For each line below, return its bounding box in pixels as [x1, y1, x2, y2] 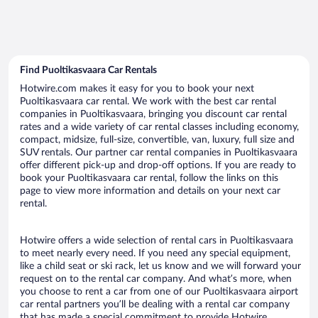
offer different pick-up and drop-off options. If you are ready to [20, 160, 296, 170]
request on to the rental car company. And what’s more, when [20, 273, 292, 284]
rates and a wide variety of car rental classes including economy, [20, 121, 299, 132]
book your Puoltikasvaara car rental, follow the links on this [20, 172, 278, 183]
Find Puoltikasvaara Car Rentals [20, 65, 157, 75]
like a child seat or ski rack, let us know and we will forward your [20, 261, 301, 271]
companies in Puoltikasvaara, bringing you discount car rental [20, 109, 287, 119]
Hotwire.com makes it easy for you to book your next [20, 83, 254, 94]
